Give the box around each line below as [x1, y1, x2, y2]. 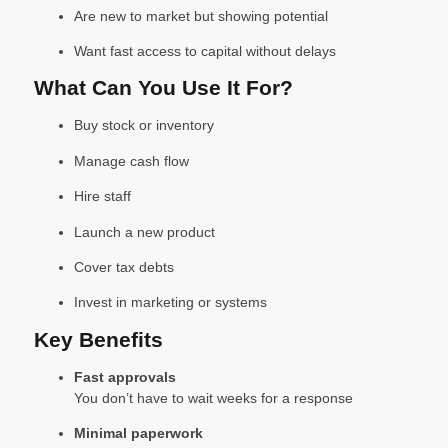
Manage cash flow [74, 152, 189, 169]
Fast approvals [74, 368, 176, 385]
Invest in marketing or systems [74, 294, 267, 311]
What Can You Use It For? [34, 76, 293, 100]
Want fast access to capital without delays [74, 43, 336, 60]
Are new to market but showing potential [74, 7, 328, 24]
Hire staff [74, 188, 131, 205]
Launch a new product [74, 223, 215, 240]
